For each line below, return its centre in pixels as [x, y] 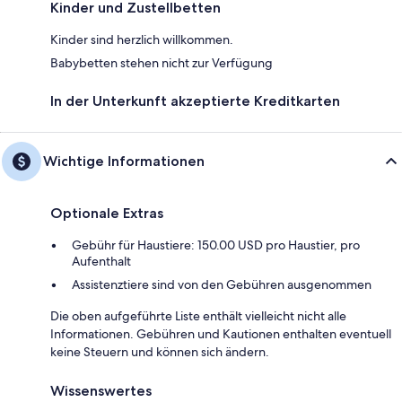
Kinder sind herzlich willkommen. [142, 39]
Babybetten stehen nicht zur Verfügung [162, 62]
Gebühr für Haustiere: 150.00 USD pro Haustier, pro [216, 245]
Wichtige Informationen [124, 161]
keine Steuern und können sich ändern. [160, 351]
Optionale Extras [107, 213]
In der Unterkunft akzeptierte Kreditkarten [195, 100]
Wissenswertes [101, 390]
